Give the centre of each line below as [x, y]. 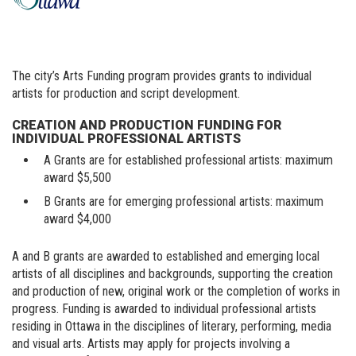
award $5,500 [77, 177]
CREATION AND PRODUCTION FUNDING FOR [147, 125]
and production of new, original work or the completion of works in [176, 291]
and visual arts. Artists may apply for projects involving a [151, 343]
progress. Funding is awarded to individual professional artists [164, 308]
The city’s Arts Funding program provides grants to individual [162, 75]
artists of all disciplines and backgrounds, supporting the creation [172, 273]
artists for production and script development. [126, 93]
